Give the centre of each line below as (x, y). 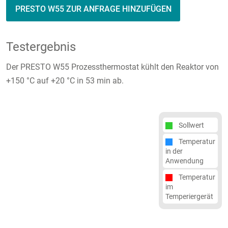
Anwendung (184, 161)
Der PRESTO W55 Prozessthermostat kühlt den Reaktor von (112, 67)
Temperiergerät (189, 197)
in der (174, 151)
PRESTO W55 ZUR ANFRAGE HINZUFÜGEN (93, 9)
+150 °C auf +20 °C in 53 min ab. (65, 80)
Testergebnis (41, 47)
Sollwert (191, 125)
